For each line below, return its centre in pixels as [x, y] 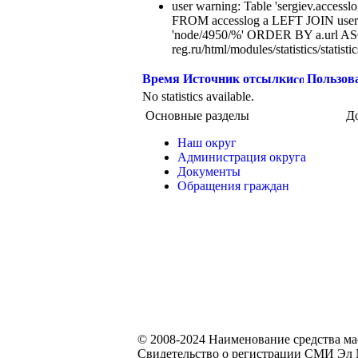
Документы [209, 171]
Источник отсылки [238, 79]
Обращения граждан [233, 186]
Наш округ [207, 143]
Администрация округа [242, 157]
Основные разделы [197, 115]
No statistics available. [198, 96]
